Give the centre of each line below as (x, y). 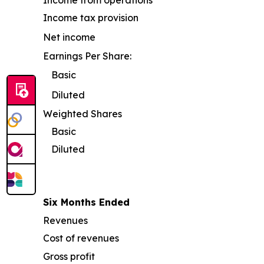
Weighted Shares (82, 114)
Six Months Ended (86, 202)
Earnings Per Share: (87, 56)
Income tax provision (91, 18)
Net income (69, 37)
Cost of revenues (81, 238)
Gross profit (69, 257)
